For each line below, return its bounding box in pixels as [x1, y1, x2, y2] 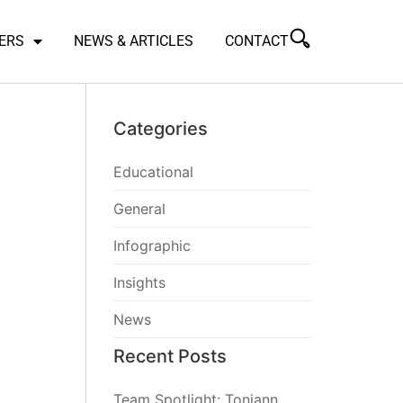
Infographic [113, 236, 192, 255]
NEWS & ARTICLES [74, 31, 193, 49]
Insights [113, 273, 166, 291]
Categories [113, 117, 209, 139]
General [113, 199, 166, 218]
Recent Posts [113, 345, 228, 367]
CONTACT [225, 31, 289, 49]
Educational [113, 162, 194, 181]
